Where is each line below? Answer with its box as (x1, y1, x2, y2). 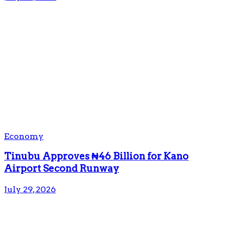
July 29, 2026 (4, 184, 56, 194)
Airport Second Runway (4, 163, 119, 175)
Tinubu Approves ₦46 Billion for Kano (4, 150, 189, 163)
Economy (4, 131, 43, 141)
